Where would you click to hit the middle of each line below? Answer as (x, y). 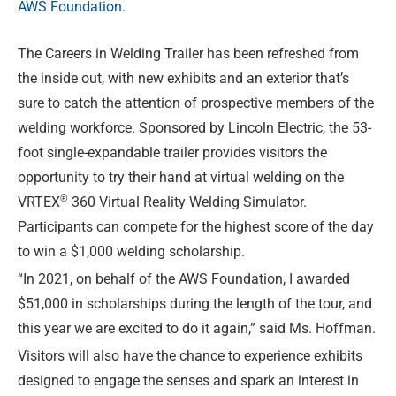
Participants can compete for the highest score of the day (196, 227)
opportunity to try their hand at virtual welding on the (181, 178)
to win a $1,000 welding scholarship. (131, 252)
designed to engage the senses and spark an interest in (188, 380)
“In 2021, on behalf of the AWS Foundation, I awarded (184, 279)
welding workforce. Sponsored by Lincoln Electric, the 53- (194, 128)
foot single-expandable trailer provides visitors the (172, 153)
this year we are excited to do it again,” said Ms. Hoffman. (197, 328)
